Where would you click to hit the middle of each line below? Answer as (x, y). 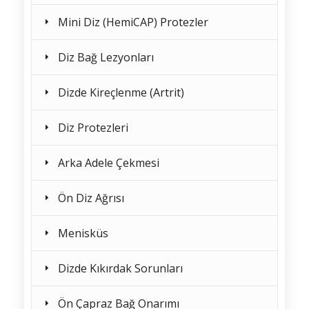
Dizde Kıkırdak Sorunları (120, 269)
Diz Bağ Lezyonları (106, 58)
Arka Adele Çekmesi (109, 163)
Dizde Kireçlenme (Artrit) (121, 93)
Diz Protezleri (93, 128)
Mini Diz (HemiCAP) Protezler (133, 22)
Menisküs (83, 233)
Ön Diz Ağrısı (91, 198)
